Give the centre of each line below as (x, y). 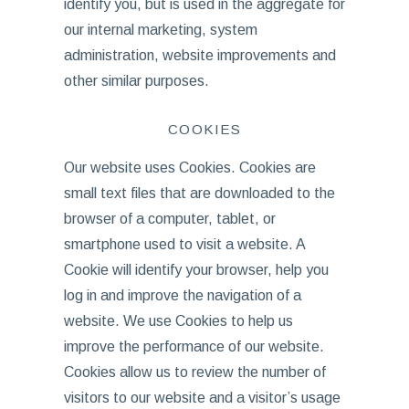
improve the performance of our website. (194, 346)
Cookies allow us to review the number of (194, 372)
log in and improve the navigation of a (182, 295)
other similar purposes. (136, 81)
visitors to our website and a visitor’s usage (202, 398)
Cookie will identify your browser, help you (196, 270)
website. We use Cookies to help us (178, 321)
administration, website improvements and (199, 55)
